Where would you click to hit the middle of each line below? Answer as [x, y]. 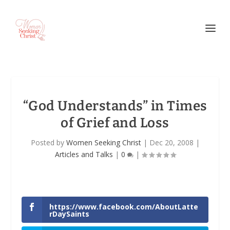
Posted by [48, 142]
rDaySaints [70, 214]
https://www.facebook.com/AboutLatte [124, 207]
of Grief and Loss [115, 123]
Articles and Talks [84, 154]
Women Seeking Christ [103, 142]
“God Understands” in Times [115, 106]
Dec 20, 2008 [171, 142]
